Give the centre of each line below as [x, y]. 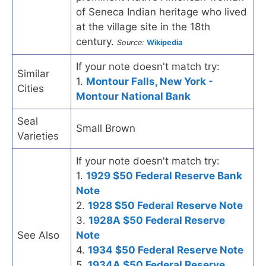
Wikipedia [164, 42]
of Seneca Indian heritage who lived [161, 12]
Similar [33, 73]
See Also [38, 235]
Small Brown [106, 128]
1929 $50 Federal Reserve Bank [164, 175]
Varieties [38, 136]
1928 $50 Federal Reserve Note [165, 205]
